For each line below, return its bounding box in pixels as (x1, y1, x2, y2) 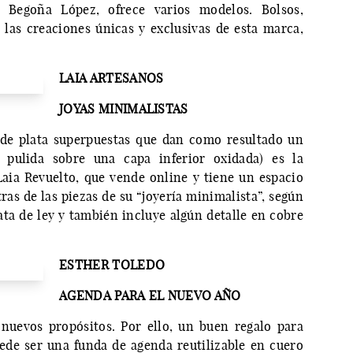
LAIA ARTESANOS (59, 70, 164, 87)
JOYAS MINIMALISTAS (59, 101, 188, 117)
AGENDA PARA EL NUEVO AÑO (59, 288, 241, 304)
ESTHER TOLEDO (59, 257, 165, 273)
